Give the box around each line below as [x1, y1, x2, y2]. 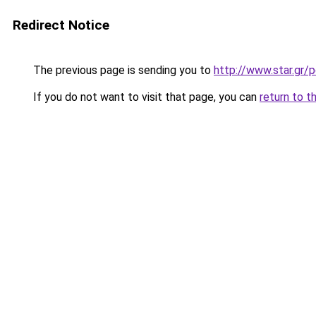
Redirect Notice [13, 17, 109, 33]
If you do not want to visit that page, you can [30, 90, 260, 104]
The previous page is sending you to [30, 63, 214, 77]
